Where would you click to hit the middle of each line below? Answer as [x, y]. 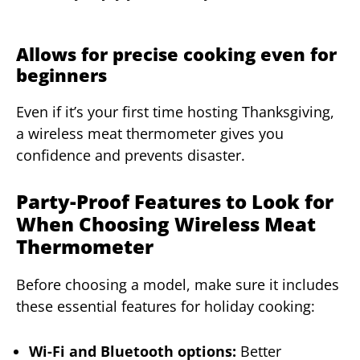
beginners [61, 74]
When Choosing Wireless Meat [166, 223]
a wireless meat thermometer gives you [150, 133]
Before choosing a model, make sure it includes [178, 284]
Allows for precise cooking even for [176, 53]
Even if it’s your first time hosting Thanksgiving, [175, 111]
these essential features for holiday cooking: [166, 306]
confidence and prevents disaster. [131, 155]
